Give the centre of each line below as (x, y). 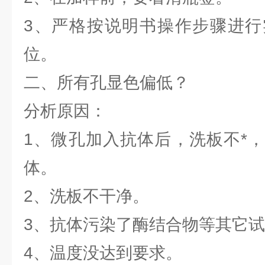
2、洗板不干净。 (110, 196)
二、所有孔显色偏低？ (106, 83)
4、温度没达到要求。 (127, 253)
